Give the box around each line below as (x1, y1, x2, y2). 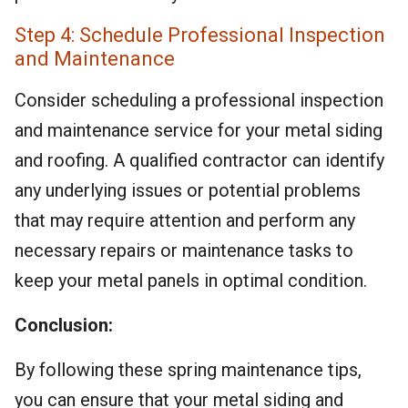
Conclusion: (15, 314, 113, 336)
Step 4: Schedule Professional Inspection (15, 24, 385, 46)
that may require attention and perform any (15, 209, 355, 231)
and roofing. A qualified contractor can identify (15, 149, 384, 171)
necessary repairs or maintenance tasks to (15, 240, 353, 261)
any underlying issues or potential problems (15, 179, 361, 201)
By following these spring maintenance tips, (15, 359, 362, 381)
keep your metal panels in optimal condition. (15, 270, 367, 291)
